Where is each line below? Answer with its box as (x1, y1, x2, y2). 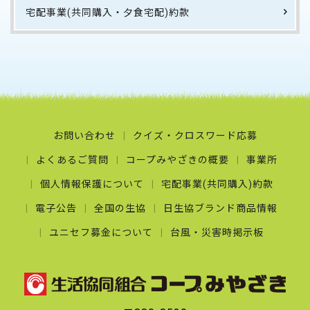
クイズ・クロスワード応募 (132, 130, 257, 141)
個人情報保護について (39, 179, 144, 190)
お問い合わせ (53, 130, 116, 141)
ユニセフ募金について (49, 227, 153, 238)
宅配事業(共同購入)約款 (161, 179, 273, 190)
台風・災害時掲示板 (170, 227, 264, 238)
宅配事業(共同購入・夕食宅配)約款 (26, 7, 190, 18)
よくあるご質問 (35, 154, 109, 165)
